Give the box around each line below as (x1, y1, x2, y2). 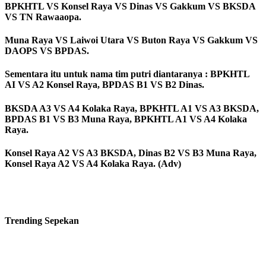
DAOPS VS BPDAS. (5, 46, 89, 56)
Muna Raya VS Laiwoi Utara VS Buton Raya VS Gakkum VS (5, 35, 258, 46)
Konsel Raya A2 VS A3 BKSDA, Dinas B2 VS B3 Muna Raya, (5, 147, 256, 158)
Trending (5, 216, 42, 226)
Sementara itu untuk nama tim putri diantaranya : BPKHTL (5, 69, 249, 80)
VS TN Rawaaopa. (5, 11, 81, 22)
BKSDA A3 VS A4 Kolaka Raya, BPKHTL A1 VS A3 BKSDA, (5, 103, 259, 113)
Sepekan (42, 216, 79, 226)
